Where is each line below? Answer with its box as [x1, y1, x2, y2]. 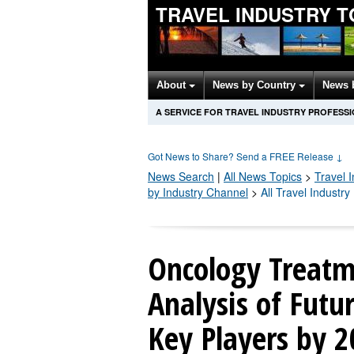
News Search [148, 168, 214, 184]
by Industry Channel [148, 184, 248, 200]
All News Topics [224, 168, 302, 184]
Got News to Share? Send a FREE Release [148, 149, 336, 163]
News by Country [213, 79, 299, 91]
